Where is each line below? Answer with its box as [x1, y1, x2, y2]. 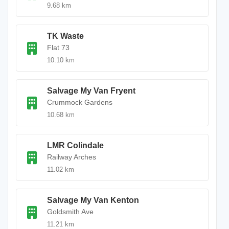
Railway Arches [47, 153, 96, 161]
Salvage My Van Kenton [47, 196, 139, 204]
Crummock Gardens [47, 98, 112, 106]
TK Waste [47, 32, 84, 40]
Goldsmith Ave [47, 208, 94, 216]
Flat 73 [47, 43, 70, 52]
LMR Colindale [47, 141, 104, 150]
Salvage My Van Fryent [47, 86, 135, 95]
